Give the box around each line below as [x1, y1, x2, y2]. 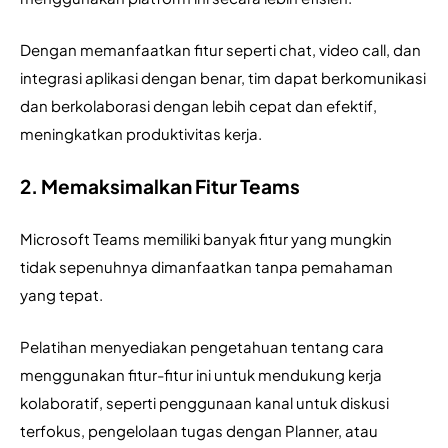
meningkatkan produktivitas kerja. [20, 124, 262, 144]
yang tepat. [20, 285, 106, 305]
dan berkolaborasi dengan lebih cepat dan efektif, [20, 96, 377, 116]
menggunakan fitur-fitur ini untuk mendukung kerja [20, 365, 382, 385]
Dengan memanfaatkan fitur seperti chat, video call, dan [20, 40, 421, 60]
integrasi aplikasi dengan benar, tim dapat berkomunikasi [20, 68, 426, 88]
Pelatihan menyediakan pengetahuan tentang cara [20, 337, 384, 357]
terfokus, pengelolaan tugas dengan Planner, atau [20, 421, 378, 441]
